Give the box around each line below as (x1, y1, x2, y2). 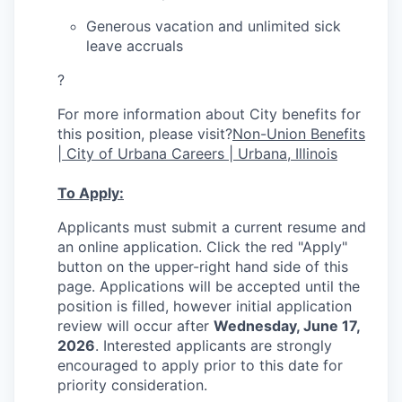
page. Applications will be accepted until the (57, 277, 360, 295)
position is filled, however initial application (57, 297, 352, 315)
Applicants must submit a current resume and (57, 218, 366, 236)
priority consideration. (57, 376, 207, 394)
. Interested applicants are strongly (95, 336, 332, 354)
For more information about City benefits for (57, 105, 361, 123)
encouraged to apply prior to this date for (57, 356, 343, 374)
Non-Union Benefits (232, 125, 365, 143)
